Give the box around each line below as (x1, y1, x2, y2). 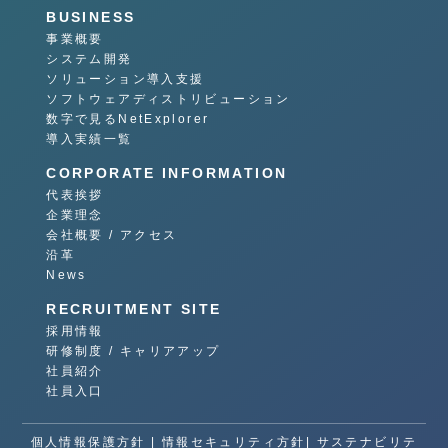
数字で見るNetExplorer (46, 111, 210, 126)
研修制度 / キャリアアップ (46, 343, 221, 358)
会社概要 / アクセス (46, 227, 178, 242)
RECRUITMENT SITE (46, 300, 222, 317)
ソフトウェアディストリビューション (46, 91, 291, 106)
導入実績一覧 (46, 131, 133, 146)
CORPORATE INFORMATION (46, 164, 288, 181)
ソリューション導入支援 (46, 71, 205, 86)
